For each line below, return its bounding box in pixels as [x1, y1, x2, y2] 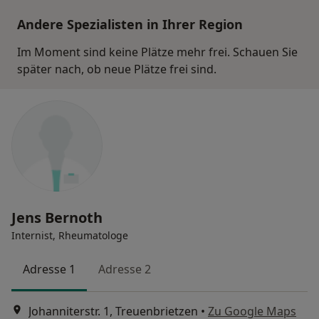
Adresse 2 [98, 261, 151, 277]
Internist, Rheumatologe [11, 228, 128, 242]
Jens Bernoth [11, 207, 103, 227]
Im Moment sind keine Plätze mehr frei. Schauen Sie [17, 43, 298, 60]
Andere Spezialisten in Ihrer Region [17, 15, 243, 33]
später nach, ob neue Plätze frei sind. [17, 61, 216, 77]
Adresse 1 [23, 261, 75, 277]
